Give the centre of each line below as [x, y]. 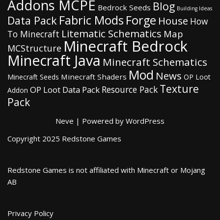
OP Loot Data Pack [65, 90]
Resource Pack [130, 90]
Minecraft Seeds [33, 77]
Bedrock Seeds [124, 8]
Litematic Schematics [111, 34]
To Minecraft [33, 34]
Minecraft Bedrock [125, 46]
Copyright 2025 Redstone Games [64, 139]
